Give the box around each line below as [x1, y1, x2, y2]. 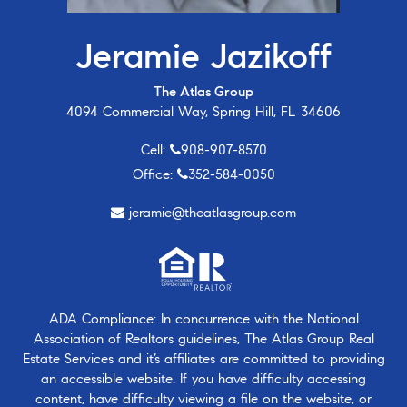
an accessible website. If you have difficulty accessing [41, 371, 366, 388]
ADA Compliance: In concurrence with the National [48, 311, 359, 328]
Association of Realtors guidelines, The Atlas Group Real [33, 331, 374, 348]
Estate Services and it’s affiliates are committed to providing [22, 351, 385, 368]
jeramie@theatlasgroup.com [129, 204, 296, 222]
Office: [132, 166, 177, 184]
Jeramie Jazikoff [75, 35, 332, 78]
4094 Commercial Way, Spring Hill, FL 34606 [66, 104, 341, 121]
